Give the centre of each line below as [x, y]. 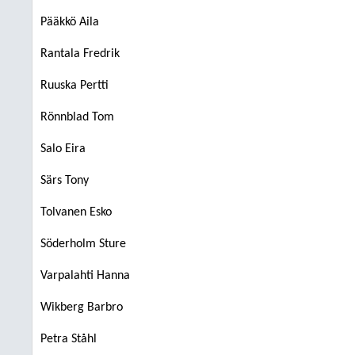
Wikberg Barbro [82, 307]
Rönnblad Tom [77, 117]
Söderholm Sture [83, 244]
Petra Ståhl [69, 339]
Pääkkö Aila [70, 22]
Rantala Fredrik [80, 54]
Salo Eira [63, 149]
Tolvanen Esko [76, 212]
